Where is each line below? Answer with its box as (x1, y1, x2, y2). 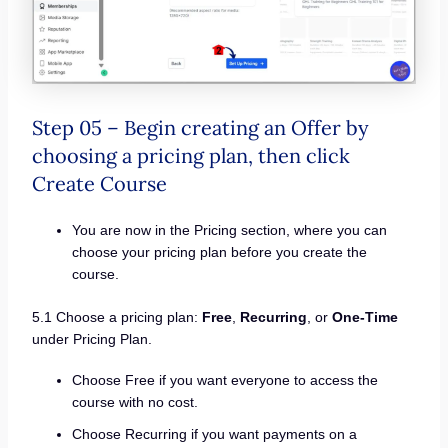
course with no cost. (71, 394, 198, 411)
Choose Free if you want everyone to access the (71, 372, 378, 389)
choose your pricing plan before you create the (71, 243, 367, 260)
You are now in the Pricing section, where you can (71, 221, 387, 238)
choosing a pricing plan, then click (31, 142, 350, 168)
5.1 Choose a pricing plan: (31, 308, 202, 325)
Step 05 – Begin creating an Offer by (31, 114, 369, 140)
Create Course (31, 170, 167, 196)
